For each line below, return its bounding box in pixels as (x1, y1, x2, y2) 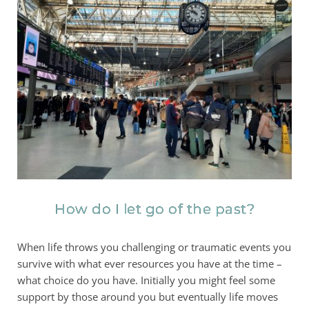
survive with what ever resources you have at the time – (17, 256, 282, 270)
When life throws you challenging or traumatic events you (17, 239, 291, 254)
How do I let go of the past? (54, 200, 255, 217)
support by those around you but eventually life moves (17, 289, 278, 303)
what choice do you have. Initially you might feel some (17, 272, 275, 287)
